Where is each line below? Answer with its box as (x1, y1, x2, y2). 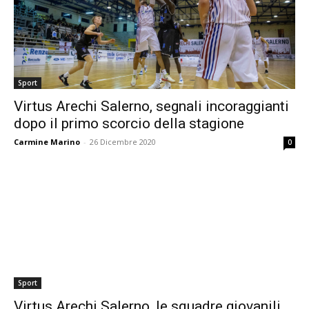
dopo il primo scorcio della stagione (14, 115, 244, 132)
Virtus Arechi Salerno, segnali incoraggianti (14, 98, 289, 114)
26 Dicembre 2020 (90, 137, 156, 147)
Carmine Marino (14, 137, 80, 147)
